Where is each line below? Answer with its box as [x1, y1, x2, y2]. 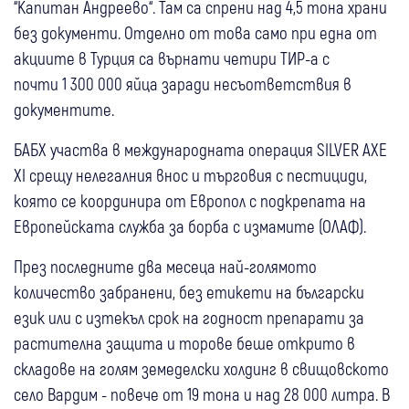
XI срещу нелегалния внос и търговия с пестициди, [14, 163, 367, 185]
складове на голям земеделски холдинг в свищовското [14, 357, 389, 379]
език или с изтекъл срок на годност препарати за [14, 306, 364, 328]
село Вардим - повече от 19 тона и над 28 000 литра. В [14, 383, 390, 404]
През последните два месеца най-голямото [14, 255, 317, 277]
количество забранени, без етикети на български [14, 280, 364, 302]
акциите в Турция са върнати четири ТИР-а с [14, 47, 330, 68]
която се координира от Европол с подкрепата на [14, 189, 366, 211]
